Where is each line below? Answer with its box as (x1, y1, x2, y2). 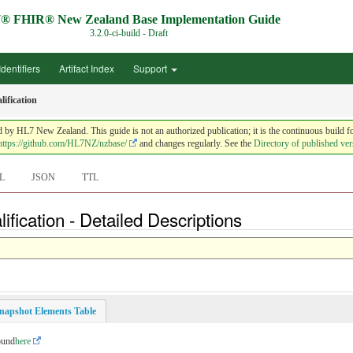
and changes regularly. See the (137, 138, 254, 149)
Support (133, 61, 169, 75)
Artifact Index (59, 61, 114, 75)
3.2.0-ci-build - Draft (89, 28, 168, 39)
